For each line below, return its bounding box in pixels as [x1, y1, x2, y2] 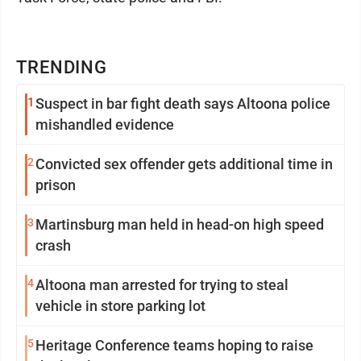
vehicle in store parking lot [35, 297, 205, 314]
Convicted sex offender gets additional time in [35, 155, 333, 172]
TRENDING [16, 56, 108, 77]
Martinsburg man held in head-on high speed [35, 215, 324, 233]
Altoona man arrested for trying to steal [35, 276, 288, 293]
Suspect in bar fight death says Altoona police [35, 94, 330, 112]
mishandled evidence [35, 115, 174, 133]
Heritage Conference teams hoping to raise [35, 336, 313, 354]
